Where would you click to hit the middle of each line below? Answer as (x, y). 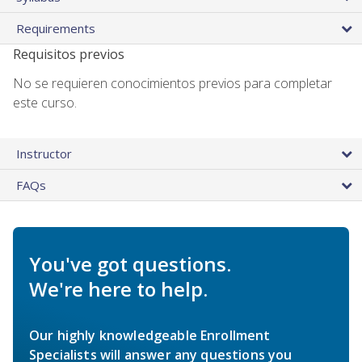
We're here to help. (118, 288)
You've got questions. (130, 263)
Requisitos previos (69, 54)
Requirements (56, 28)
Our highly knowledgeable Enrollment (150, 335)
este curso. (45, 102)
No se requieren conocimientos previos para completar (173, 83)
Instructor (44, 153)
